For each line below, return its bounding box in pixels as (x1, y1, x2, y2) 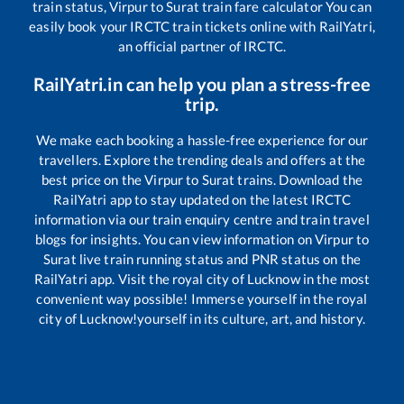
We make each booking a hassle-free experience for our (35, 132, 369, 149)
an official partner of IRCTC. (118, 38, 286, 55)
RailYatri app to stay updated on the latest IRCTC (53, 191, 351, 208)
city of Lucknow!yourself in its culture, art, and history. (39, 310, 365, 327)
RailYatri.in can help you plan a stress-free (33, 73, 371, 96)
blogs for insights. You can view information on (34, 231, 316, 248)
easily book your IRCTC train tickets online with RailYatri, (29, 18, 375, 35)
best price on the (41, 171, 145, 188)
